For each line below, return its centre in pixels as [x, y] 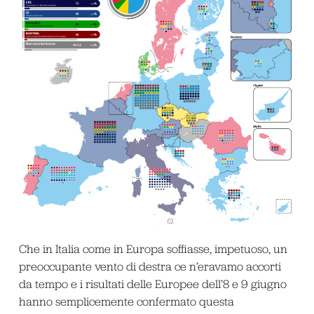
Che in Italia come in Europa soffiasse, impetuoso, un [153, 248]
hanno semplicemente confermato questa [126, 301]
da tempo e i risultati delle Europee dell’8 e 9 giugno [152, 284]
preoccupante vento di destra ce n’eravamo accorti [150, 266]
